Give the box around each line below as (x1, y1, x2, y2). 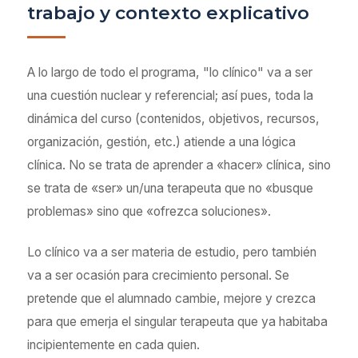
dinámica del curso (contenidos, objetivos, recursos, (27, 111, 320, 126)
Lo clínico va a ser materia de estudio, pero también (27, 245, 316, 260)
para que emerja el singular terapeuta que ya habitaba (27, 314, 328, 329)
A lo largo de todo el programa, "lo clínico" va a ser (27, 65, 312, 80)
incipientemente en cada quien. (27, 337, 200, 352)
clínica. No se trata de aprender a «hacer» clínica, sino (27, 157, 331, 173)
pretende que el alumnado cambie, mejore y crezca (27, 291, 316, 306)
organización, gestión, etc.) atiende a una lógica (27, 134, 296, 149)
